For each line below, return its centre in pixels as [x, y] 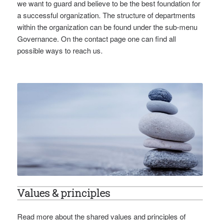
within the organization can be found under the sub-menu [107, 27]
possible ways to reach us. [60, 51]
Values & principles [64, 193]
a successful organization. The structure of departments [106, 15]
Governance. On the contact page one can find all [96, 39]
